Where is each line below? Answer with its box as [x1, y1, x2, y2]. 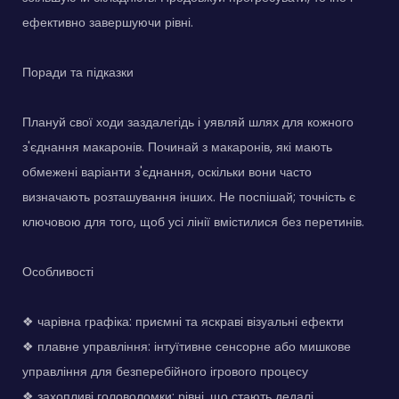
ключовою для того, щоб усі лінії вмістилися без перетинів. [22, 212, 364, 231]
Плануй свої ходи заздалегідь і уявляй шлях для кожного [22, 112, 354, 131]
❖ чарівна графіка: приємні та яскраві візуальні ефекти [22, 312, 344, 330]
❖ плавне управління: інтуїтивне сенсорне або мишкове [22, 337, 351, 355]
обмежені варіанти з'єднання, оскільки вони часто [22, 162, 312, 181]
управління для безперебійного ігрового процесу [22, 362, 308, 380]
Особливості [22, 262, 94, 281]
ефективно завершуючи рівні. [22, 12, 193, 31]
